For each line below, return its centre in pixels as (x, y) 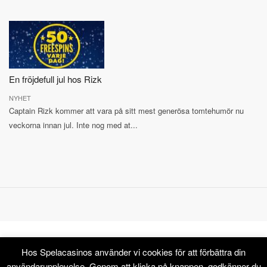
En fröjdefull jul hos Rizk (55, 79)
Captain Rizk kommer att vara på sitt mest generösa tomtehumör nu (126, 111)
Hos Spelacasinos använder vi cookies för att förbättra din (133, 252)
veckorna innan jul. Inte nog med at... (73, 125)
